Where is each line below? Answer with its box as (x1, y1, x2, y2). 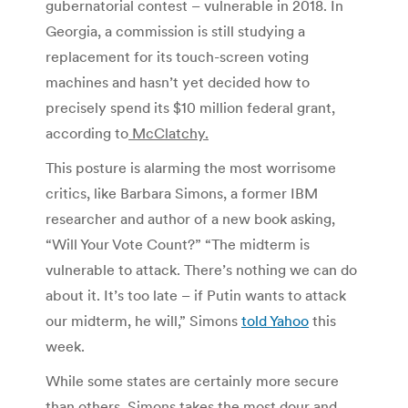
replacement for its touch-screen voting (46, 46, 309, 66)
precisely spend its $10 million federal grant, (46, 97, 335, 117)
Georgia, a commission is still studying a (46, 21, 305, 40)
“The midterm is (205, 234, 310, 253)
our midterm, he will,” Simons (46, 311, 241, 330)
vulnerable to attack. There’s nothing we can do (46, 260, 357, 279)
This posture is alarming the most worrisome (46, 158, 336, 177)
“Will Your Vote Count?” (46, 234, 205, 253)
